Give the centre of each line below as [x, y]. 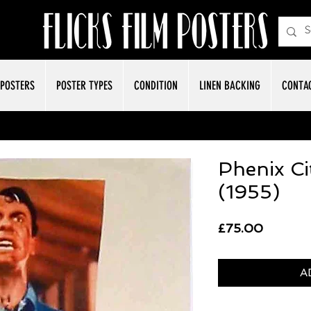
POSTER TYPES [84, 85]
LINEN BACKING [230, 85]
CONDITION [156, 85]
